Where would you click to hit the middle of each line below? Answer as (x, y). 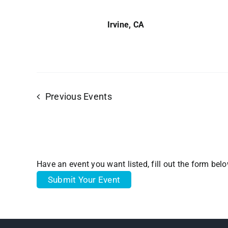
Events (98, 96)
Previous (64, 96)
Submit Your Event (84, 179)
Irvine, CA (126, 24)
